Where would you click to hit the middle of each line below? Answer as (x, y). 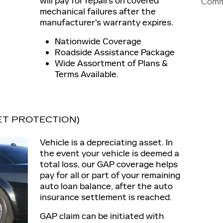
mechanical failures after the (98, 11)
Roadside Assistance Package (115, 52)
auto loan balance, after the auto (106, 186)
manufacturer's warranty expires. (107, 22)
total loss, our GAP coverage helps (109, 164)
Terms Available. (87, 74)
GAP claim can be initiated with (102, 216)
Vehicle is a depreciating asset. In (106, 142)
